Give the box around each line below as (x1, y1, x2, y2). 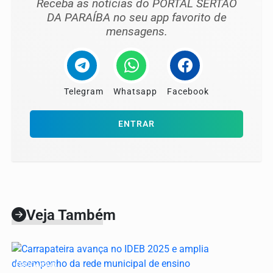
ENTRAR (118, 119, 155, 130)
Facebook (167, 87, 209, 97)
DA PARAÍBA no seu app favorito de (46, 10, 227, 25)
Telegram (64, 87, 104, 97)
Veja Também (26, 207, 116, 224)
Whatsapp (113, 87, 157, 97)
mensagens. (105, 24, 168, 39)
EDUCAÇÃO (15, 260, 56, 270)
